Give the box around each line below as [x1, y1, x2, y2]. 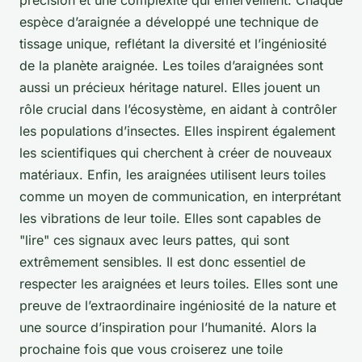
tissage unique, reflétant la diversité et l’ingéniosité [19, 36, 326, 53]
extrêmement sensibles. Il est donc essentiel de [19, 254, 305, 271]
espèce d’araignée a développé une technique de [19, 14, 318, 31]
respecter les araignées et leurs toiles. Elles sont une [19, 276, 338, 293]
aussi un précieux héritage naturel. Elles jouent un [19, 79, 320, 96]
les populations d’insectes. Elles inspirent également [19, 123, 335, 140]
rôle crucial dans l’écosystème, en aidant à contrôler [19, 101, 337, 118]
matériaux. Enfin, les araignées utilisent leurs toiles [19, 166, 326, 183]
